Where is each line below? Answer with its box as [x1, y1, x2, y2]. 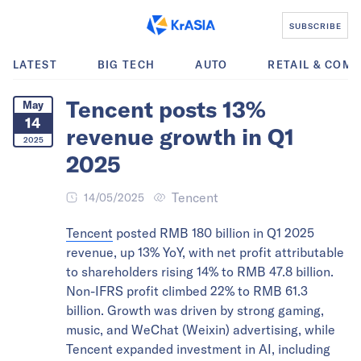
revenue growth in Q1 [66, 122, 294, 151]
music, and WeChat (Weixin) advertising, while [66, 322, 335, 338]
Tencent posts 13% [66, 95, 266, 123]
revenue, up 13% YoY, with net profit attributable [66, 244, 344, 260]
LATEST [13, 58, 57, 71]
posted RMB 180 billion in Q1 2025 [113, 225, 314, 241]
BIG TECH [97, 58, 156, 71]
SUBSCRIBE [288, 20, 342, 31]
